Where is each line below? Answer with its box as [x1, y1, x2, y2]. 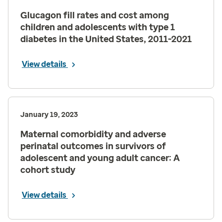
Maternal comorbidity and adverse [20, 129, 166, 140]
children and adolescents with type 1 [20, 22, 175, 33]
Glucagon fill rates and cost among [20, 10, 169, 21]
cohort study [20, 165, 75, 175]
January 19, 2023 [20, 111, 78, 119]
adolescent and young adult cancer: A [20, 153, 180, 164]
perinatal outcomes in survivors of [20, 141, 166, 152]
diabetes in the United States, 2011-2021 [20, 34, 192, 45]
